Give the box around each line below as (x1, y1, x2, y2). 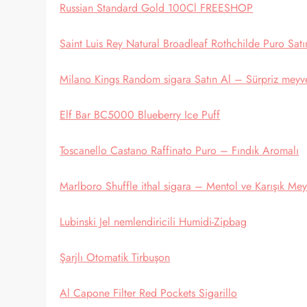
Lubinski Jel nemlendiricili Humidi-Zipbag (60, 214, 247, 230)
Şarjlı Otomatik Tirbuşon (60, 249, 171, 265)
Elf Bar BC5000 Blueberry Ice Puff (60, 107, 221, 123)
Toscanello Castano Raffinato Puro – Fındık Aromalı (60, 143, 299, 158)
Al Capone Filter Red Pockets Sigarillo (60, 285, 238, 301)
